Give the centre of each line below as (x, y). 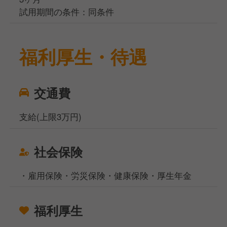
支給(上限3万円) (51, 116)
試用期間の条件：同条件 (67, 11)
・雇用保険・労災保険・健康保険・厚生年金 (106, 175)
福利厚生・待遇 (83, 56)
